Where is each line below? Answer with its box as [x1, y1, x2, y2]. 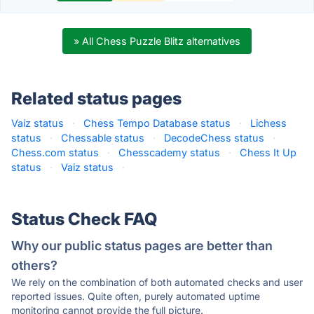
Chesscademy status [118, 146, 220, 158]
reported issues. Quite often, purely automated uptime [11, 290, 260, 302]
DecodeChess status [164, 132, 264, 144]
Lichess [250, 117, 287, 129]
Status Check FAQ [11, 209, 157, 229]
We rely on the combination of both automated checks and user [11, 276, 303, 288]
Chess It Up [240, 146, 296, 158]
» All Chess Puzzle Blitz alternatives [74, 35, 240, 47]
